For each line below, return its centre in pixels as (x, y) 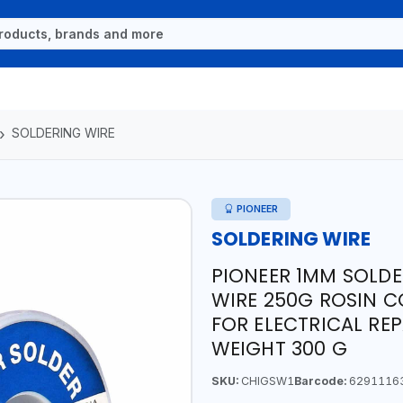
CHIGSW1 (266, 381)
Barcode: (320, 381)
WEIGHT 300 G (279, 348)
